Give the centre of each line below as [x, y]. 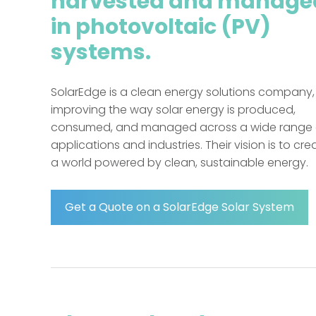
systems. [101, 52]
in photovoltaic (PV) [161, 27]
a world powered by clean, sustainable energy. [180, 163]
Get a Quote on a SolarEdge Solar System [180, 207]
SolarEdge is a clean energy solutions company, [183, 92]
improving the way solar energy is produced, [173, 110]
